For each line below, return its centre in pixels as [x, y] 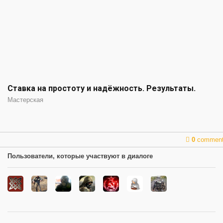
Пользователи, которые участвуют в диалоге [80, 156]
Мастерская [25, 100]
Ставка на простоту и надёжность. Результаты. [102, 88]
